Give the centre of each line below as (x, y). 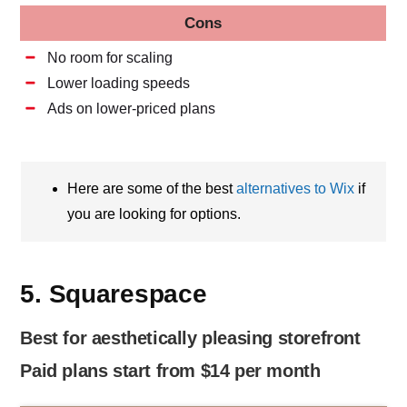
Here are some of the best (152, 189)
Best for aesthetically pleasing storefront (190, 338)
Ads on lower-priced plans (132, 109)
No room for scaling (110, 58)
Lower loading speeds (119, 84)
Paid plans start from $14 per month (170, 371)
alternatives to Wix (296, 189)
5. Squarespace (114, 294)
